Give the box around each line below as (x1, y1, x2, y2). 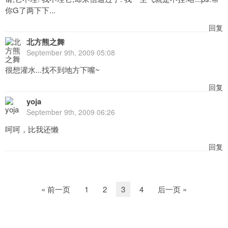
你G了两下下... (5, 4, 55, 15)
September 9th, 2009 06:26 (26, 106, 115, 117)
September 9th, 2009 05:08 (26, 47, 115, 58)
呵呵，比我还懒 (5, 123, 59, 134)
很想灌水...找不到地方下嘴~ (5, 64, 100, 75)
